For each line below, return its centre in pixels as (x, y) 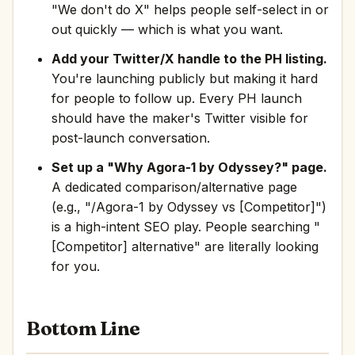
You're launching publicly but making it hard (185, 78)
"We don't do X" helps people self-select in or (190, 10)
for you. (76, 266)
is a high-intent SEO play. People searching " (186, 227)
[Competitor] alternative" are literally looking (185, 246)
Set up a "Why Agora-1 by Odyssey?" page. (189, 167)
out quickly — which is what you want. (167, 29)
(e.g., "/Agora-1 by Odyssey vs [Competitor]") (189, 207)
